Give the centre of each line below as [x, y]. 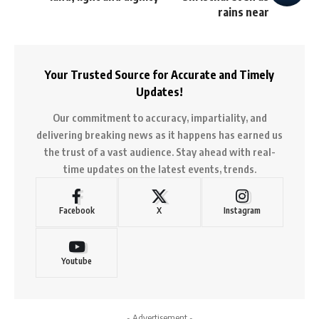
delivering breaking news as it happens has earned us [159, 134]
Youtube [77, 261]
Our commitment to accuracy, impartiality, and [159, 117]
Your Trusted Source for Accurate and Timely [159, 74]
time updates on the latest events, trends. [159, 168]
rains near [244, 12]
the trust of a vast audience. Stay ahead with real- [159, 151]
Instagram [242, 210]
